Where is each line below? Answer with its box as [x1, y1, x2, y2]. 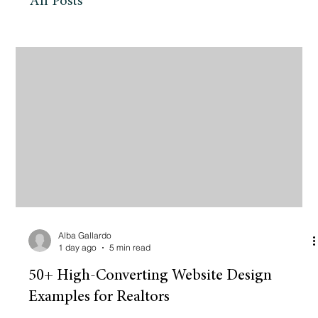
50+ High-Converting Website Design [28, 268, 273, 285]
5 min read [109, 242, 151, 253]
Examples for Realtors [28, 290, 170, 306]
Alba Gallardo [58, 230, 112, 241]
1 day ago [58, 242, 97, 253]
